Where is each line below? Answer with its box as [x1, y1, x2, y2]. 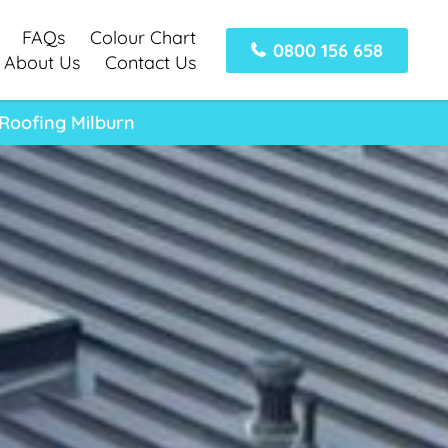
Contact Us [104, 51, 196, 74]
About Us [3, 51, 80, 74]
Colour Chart [89, 26, 196, 49]
